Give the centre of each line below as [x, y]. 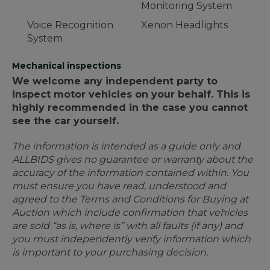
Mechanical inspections [67, 66]
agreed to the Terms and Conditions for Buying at [130, 199]
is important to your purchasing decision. [110, 253]
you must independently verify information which [131, 239]
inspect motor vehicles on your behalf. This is [131, 95]
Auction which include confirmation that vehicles [130, 213]
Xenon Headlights [184, 25]
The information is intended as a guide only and [126, 146]
